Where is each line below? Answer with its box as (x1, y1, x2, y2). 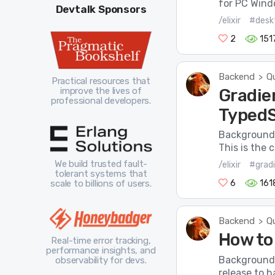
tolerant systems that (55, 168, 147, 180)
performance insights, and (46, 245, 156, 257)
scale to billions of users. (50, 178, 152, 190)
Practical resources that (51, 76, 151, 87)
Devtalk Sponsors (55, 2, 147, 15)
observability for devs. (55, 255, 147, 266)
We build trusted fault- (54, 158, 148, 170)
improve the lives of (60, 85, 142, 97)
